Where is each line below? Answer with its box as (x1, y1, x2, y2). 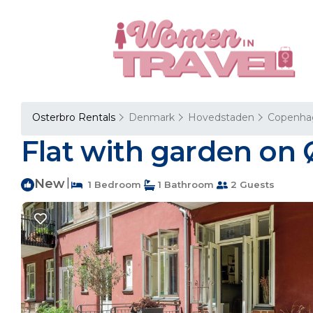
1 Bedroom (82, 179, 141, 190)
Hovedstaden (188, 111, 254, 124)
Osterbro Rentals (32, 111, 118, 124)
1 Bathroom (155, 179, 214, 190)
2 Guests (228, 179, 275, 190)
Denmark (129, 111, 175, 124)
